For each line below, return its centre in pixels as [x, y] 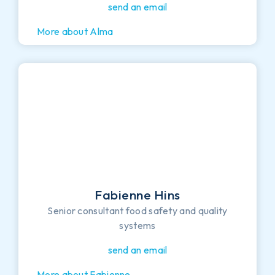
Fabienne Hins [137, 194]
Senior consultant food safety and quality [137, 210]
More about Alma [75, 31]
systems [137, 225]
